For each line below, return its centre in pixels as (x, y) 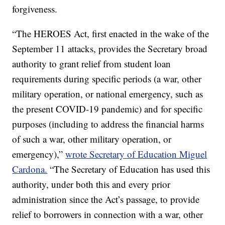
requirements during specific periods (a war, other (107, 79)
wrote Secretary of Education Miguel (136, 154)
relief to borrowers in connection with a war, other (108, 214)
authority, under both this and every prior (91, 184)
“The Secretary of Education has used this (129, 169)
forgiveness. (35, 9)
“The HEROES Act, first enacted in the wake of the (111, 34)
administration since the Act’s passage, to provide (106, 199)
